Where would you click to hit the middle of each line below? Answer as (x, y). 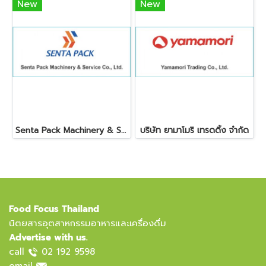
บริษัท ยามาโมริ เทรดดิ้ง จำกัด (194, 130)
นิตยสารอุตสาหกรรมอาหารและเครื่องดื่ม (88, 223)
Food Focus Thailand (54, 209)
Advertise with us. (48, 237)
